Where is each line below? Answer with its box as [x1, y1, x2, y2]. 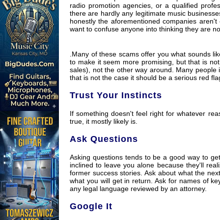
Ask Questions [70, 134, 138, 144]
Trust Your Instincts [70, 90, 162, 100]
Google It [70, 201, 112, 211]
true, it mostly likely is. [70, 117, 137, 125]
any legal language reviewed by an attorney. [70, 185, 207, 192]
